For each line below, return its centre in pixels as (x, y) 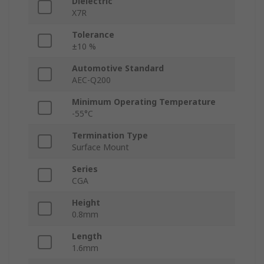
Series (85, 169)
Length (87, 236)
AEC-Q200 (91, 80)
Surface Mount (100, 147)
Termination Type (110, 136)
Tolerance (93, 35)
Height (86, 203)
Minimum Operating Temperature (144, 102)
